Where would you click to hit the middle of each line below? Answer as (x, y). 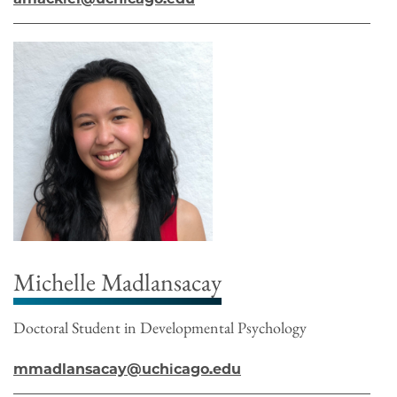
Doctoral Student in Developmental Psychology (160, 327)
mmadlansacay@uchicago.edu (127, 369)
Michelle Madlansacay (117, 281)
